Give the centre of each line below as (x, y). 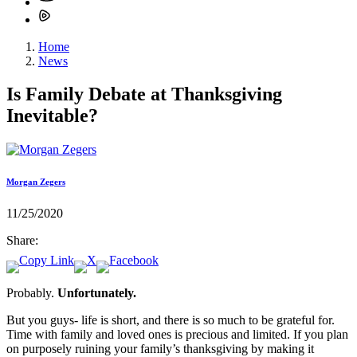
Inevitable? (52, 116)
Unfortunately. (98, 293)
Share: (22, 241)
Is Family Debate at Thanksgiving (144, 94)
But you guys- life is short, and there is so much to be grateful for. (171, 320)
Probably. (32, 293)
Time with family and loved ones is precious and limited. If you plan (177, 335)
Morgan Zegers (36, 182)
